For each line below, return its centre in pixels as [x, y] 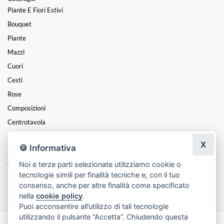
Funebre [19, 136]
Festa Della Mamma [36, 178]
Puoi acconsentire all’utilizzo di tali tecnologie [94, 206]
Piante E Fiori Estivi [35, 10]
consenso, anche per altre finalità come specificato [104, 185]
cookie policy [59, 195]
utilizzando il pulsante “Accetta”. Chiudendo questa [104, 216]
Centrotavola [26, 122]
